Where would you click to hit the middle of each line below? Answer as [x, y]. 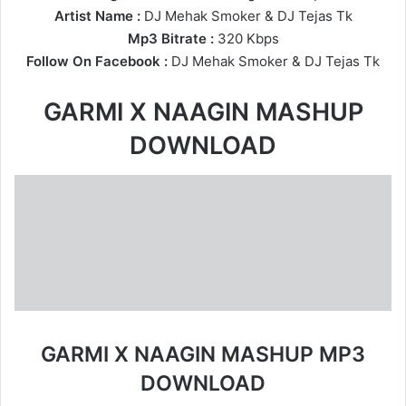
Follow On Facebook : [97, 62]
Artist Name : [97, 16]
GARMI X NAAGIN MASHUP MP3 [203, 354]
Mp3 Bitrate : [170, 39]
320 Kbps [246, 39]
